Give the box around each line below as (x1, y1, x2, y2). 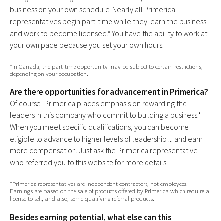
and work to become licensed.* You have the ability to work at (10, 28, 207, 38)
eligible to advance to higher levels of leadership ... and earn (10, 134, 203, 144)
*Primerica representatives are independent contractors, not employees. (10, 180, 188, 188)
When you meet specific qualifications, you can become (10, 122, 189, 132)
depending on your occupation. (10, 70, 88, 78)
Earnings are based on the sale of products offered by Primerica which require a (10, 187, 209, 195)
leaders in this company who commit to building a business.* (10, 110, 201, 120)
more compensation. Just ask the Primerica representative (10, 146, 198, 156)
